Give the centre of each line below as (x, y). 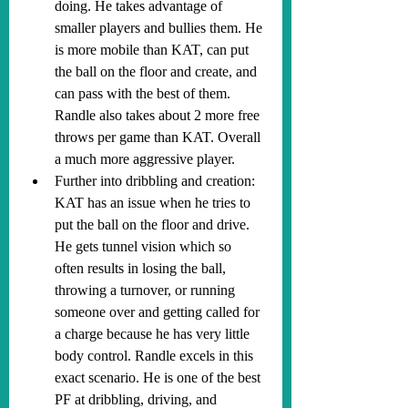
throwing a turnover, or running (147, 290)
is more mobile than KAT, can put (153, 50)
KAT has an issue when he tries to (154, 203)
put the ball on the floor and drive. (154, 224)
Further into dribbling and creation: (157, 181)
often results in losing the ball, (142, 268)
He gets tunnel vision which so (145, 246)
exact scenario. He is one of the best (159, 377)
